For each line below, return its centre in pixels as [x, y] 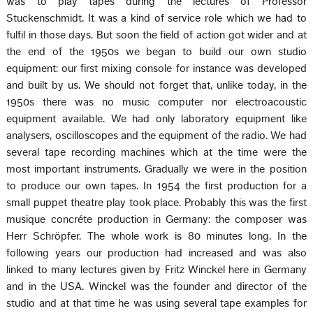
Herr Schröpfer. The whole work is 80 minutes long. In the [156, 236]
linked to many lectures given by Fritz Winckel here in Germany [156, 269]
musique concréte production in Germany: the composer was [156, 219]
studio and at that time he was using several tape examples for [156, 303]
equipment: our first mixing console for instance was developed [156, 68]
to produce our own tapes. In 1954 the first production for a [156, 185]
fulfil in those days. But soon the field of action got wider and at [156, 35]
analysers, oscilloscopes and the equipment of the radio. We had [156, 135]
